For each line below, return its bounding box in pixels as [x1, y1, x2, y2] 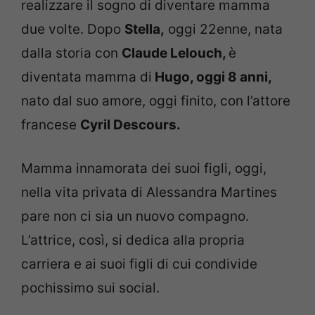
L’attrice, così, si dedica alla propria [21, 232, 245, 249]
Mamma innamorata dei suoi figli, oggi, [21, 160, 266, 177]
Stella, [124, 20, 165, 37]
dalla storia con [21, 44, 122, 61]
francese [21, 116, 80, 133]
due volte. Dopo [21, 20, 124, 37]
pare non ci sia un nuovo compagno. [21, 208, 249, 225]
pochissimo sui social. [21, 280, 160, 297]
